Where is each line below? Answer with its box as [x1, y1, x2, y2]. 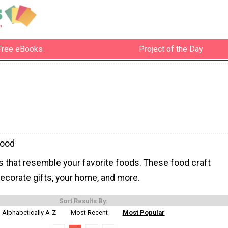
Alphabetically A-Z [2, 208, 56, 216]
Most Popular [122, 208, 165, 216]
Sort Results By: [59, 196, 108, 205]
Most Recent [71, 208, 108, 216]
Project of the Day [138, 44, 203, 54]
